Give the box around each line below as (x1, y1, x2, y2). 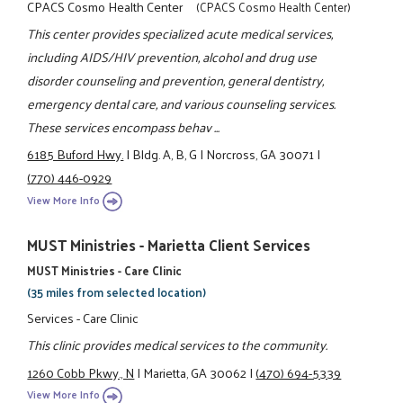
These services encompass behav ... (27, 114, 220, 139)
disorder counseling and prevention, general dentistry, (27, 67, 325, 92)
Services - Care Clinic (27, 305, 139, 329)
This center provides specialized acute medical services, (27, 21, 334, 45)
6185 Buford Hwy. (27, 142, 124, 166)
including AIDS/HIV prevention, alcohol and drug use (27, 44, 318, 68)
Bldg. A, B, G (132, 142, 198, 166)
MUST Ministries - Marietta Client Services (27, 230, 311, 258)
